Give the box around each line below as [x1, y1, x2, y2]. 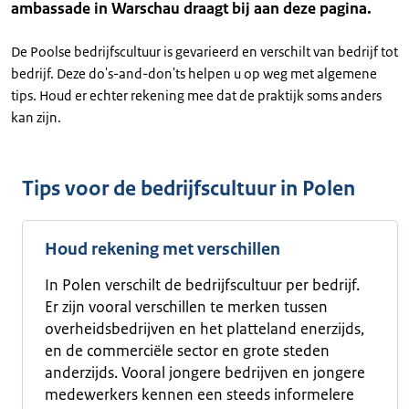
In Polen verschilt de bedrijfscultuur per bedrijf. [45, 275, 360, 295]
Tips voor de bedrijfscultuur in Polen [22, 175, 355, 202]
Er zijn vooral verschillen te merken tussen [45, 297, 328, 317]
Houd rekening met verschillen [45, 238, 280, 260]
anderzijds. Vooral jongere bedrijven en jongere [45, 362, 365, 383]
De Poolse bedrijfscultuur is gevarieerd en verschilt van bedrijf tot [11, 43, 398, 60]
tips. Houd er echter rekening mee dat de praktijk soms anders [11, 87, 382, 104]
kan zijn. [11, 109, 61, 126]
